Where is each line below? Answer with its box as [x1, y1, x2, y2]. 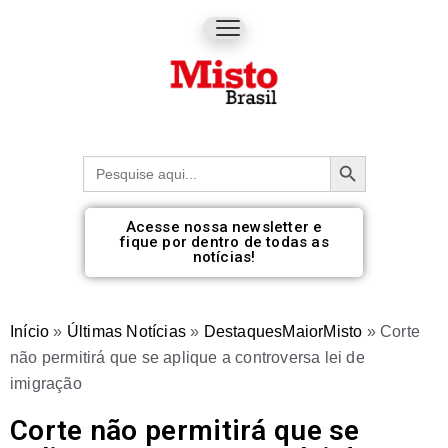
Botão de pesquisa [328, 145, 394, 163]
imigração [10, 374, 82, 392]
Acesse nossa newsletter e [125, 217, 323, 236]
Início [10, 322, 50, 340]
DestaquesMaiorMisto [203, 322, 363, 340]
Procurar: [81, 153, 151, 171]
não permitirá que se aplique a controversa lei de [10, 348, 365, 366]
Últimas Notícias [66, 322, 187, 340]
